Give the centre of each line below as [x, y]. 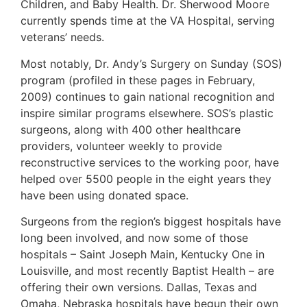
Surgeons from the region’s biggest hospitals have [151, 222]
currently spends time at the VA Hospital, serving [148, 21]
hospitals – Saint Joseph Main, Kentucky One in [143, 255]
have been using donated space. [105, 195]
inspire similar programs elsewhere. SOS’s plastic [147, 113]
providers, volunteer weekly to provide [121, 146]
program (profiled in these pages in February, [138, 80]
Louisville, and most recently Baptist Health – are [147, 271]
